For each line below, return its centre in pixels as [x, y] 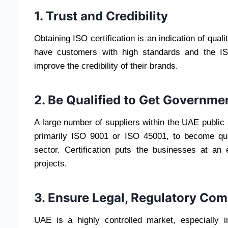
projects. [51, 163]
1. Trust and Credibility [101, 16]
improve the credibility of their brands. [106, 66]
